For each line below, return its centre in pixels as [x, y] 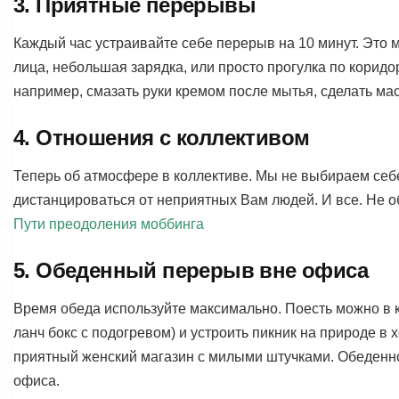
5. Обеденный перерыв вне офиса [191, 270]
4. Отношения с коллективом [162, 137]
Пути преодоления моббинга [109, 224]
